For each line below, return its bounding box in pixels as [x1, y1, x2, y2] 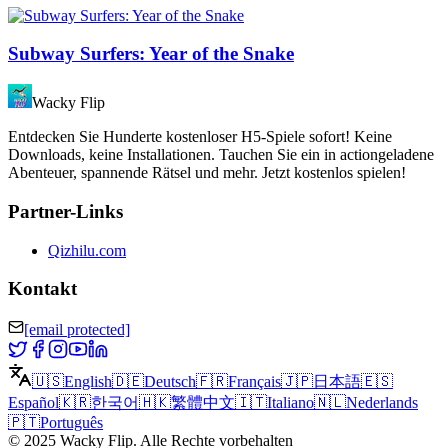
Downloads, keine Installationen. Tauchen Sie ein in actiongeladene [8, 146, 434, 164]
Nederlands [346, 394, 418, 412]
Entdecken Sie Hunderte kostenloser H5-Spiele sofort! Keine [8, 128, 392, 146]
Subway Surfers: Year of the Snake [8, 43, 294, 65]
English [64, 373, 112, 391]
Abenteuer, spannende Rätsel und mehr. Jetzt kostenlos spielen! [8, 164, 406, 182]
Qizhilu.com [48, 241, 126, 259]
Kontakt [8, 278, 77, 300]
